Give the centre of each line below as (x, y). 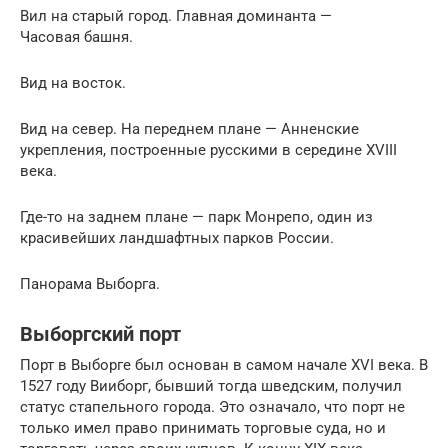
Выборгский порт (100, 334)
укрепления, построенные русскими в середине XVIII (208, 149)
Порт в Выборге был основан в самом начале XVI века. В (224, 364)
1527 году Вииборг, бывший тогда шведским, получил (211, 385)
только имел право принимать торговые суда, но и (203, 427)
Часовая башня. (76, 36)
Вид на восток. (73, 82)
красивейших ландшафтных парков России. (177, 237)
